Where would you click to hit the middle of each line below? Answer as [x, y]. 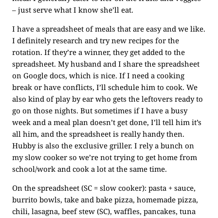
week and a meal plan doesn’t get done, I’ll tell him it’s [107, 122]
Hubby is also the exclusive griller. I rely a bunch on [103, 145]
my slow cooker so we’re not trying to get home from [105, 157]
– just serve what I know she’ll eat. [73, 10]
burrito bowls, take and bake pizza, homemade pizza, [105, 200]
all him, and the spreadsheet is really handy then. [98, 134]
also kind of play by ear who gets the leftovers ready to [108, 99]
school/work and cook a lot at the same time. [90, 169]
